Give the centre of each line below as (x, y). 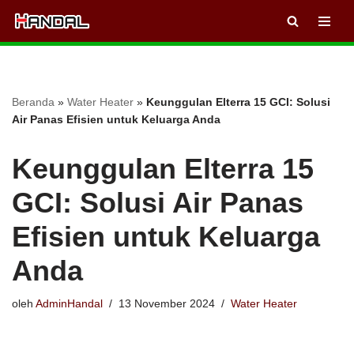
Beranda (33, 102)
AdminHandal (69, 304)
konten (29, 80)
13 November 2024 (167, 304)
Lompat (31, 42)
